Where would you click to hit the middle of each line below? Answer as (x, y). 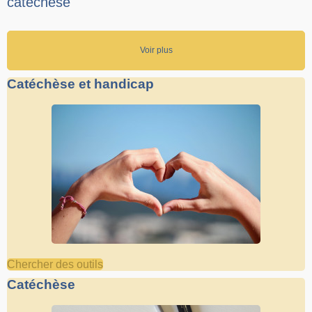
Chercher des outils (55, 265)
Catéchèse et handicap (80, 84)
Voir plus (156, 50)
